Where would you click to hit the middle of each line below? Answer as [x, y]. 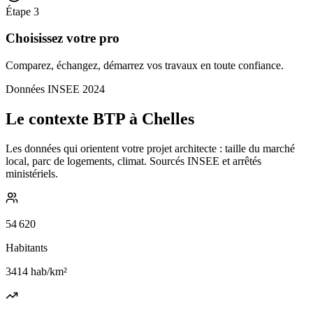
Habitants [27, 248]
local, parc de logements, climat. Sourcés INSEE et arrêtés [133, 161]
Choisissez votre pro [63, 38]
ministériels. [32, 174]
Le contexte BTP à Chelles [100, 119]
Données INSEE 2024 [55, 89]
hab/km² [48, 271]
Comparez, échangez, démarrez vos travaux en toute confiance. [145, 66]
